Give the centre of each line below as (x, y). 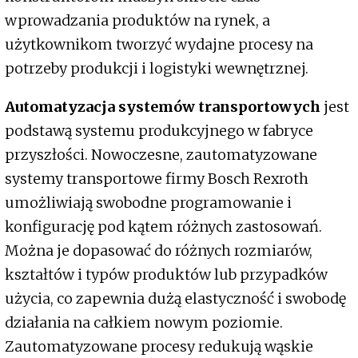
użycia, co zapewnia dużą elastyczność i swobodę (175, 299)
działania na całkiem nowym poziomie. (144, 323)
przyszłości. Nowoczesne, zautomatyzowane (161, 155)
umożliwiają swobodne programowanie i (148, 203)
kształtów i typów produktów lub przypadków (166, 275)
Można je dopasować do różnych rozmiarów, (159, 251)
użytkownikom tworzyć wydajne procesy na (159, 45)
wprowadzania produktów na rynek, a (137, 21)
